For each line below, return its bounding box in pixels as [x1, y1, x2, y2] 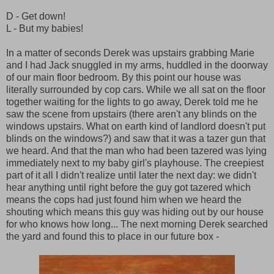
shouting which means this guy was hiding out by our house [6, 207, 264, 217]
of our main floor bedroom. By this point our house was [6, 72, 241, 83]
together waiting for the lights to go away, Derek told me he [6, 97, 258, 107]
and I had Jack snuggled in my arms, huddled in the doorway [6, 60, 268, 70]
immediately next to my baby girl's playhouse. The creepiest [6, 158, 264, 168]
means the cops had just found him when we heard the [6, 194, 242, 205]
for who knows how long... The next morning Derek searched [6, 219, 268, 229]
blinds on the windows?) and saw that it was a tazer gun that [6, 133, 265, 144]
